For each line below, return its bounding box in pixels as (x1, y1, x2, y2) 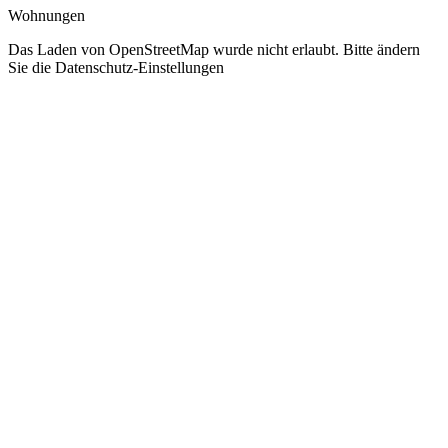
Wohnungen (8, 6, 85, 24)
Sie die (8, 58, 55, 76)
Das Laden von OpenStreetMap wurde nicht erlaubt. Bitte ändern (8, 40, 420, 58)
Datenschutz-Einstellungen (55, 58, 224, 76)
